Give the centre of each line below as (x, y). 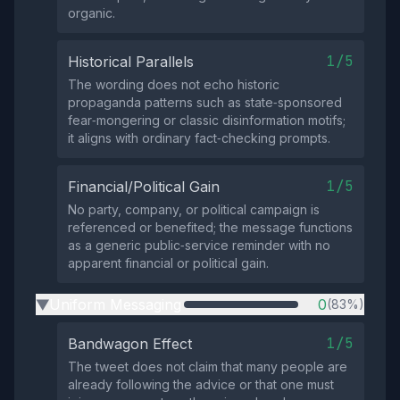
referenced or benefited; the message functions (210, 227)
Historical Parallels (131, 62)
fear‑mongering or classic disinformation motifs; (207, 120)
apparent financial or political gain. (168, 263)
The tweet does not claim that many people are (208, 367)
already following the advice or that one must (201, 384)
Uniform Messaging (115, 304)
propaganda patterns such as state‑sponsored (205, 102)
